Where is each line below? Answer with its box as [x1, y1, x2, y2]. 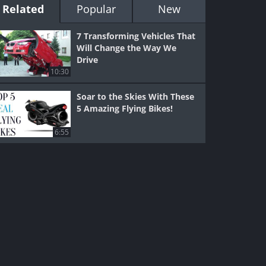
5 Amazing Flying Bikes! [77, 103, 173, 114]
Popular [76, 2, 116, 16]
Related [2, 2, 45, 16]
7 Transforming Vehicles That [77, 30, 196, 42]
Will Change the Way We [77, 42, 177, 53]
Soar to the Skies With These [77, 91, 195, 102]
